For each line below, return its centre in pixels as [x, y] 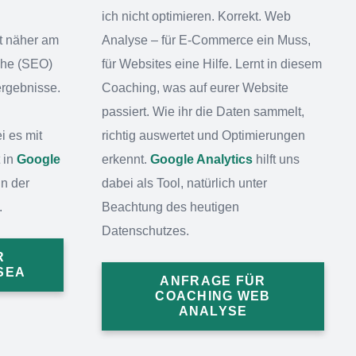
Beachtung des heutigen [170, 207]
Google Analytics [201, 159]
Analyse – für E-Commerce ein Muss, [206, 40]
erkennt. [126, 159]
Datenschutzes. [145, 231]
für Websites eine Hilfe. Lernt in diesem [212, 64]
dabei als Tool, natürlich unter [184, 183]
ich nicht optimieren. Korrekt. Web [196, 16]
